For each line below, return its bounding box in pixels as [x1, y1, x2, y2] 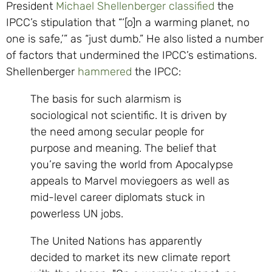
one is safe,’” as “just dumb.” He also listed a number [6, 32, 263, 46]
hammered [78, 65, 132, 79]
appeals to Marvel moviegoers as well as [30, 174, 229, 188]
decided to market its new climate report [30, 251, 230, 265]
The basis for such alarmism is [30, 92, 182, 106]
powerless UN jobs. [30, 207, 123, 221]
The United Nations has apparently [30, 234, 202, 248]
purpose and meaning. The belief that [30, 141, 216, 155]
